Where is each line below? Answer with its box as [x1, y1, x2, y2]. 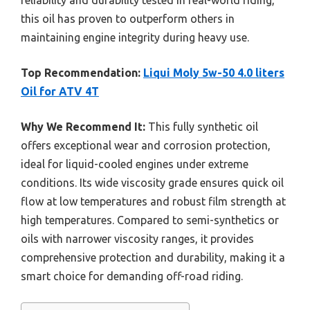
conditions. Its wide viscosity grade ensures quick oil [21, 176, 284, 189]
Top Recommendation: [21, 66, 140, 79]
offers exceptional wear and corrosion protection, [21, 138, 271, 152]
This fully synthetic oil [145, 120, 258, 133]
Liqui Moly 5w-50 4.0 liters [143, 66, 284, 79]
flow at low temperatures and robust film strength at [21, 194, 286, 208]
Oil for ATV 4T [21, 84, 99, 98]
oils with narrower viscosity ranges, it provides [21, 232, 254, 245]
